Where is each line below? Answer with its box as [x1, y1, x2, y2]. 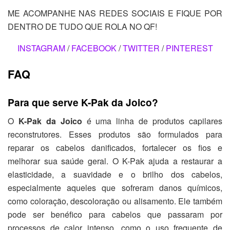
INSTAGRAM [17, 42, 65, 54]
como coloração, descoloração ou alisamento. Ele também [8, 195, 222, 207]
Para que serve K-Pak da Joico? [8, 95, 158, 110]
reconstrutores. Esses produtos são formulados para [8, 128, 222, 141]
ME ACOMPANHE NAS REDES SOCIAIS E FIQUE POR [8, 7, 222, 20]
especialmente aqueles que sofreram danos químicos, [8, 182, 222, 194]
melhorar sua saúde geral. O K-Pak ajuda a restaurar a [8, 155, 222, 167]
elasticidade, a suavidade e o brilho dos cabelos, [8, 168, 222, 181]
